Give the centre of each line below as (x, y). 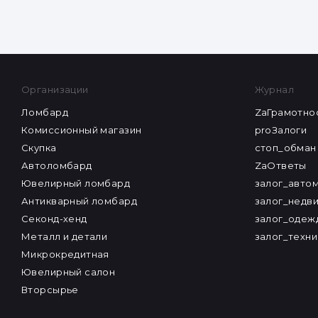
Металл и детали (65, 236)
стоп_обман (285, 148)
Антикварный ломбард (79, 201)
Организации (55, 89)
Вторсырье (50, 290)
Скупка (39, 148)
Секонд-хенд (54, 219)
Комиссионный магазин (82, 130)
